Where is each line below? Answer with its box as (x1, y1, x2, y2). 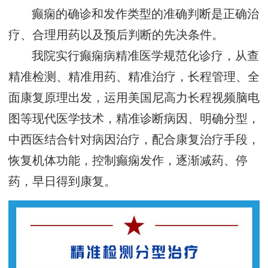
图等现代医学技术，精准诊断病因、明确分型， (8, 112, 260, 126)
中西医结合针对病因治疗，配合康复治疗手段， (8, 133, 260, 147)
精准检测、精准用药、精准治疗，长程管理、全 (8, 71, 260, 84)
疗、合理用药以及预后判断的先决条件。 (8, 29, 224, 42)
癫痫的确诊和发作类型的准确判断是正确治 (32, 8, 260, 21)
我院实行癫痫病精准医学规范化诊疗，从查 (32, 50, 260, 63)
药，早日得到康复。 (8, 175, 116, 188)
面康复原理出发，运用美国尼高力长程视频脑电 (8, 92, 260, 105)
